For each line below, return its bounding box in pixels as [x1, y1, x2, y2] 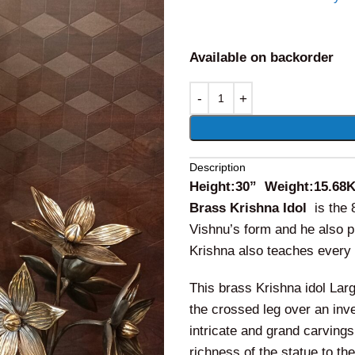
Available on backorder [189, 50, 334, 65]
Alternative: [189, 85, 257, 100]
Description [189, 161, 246, 174]
